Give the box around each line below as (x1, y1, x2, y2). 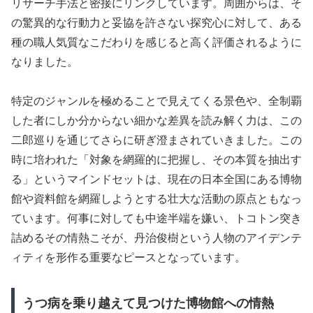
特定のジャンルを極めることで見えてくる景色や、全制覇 (11, 95, 302, 108)
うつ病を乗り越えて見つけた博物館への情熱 (22, 296, 274, 311)
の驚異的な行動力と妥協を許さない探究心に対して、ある (11, 16, 302, 29)
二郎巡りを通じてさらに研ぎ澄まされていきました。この (11, 134, 302, 147)
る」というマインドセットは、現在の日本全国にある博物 (11, 173, 302, 186)
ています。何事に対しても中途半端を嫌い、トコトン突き (11, 212, 302, 225)
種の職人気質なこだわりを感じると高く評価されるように (11, 36, 302, 48)
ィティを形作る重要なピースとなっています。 (11, 252, 246, 264)
